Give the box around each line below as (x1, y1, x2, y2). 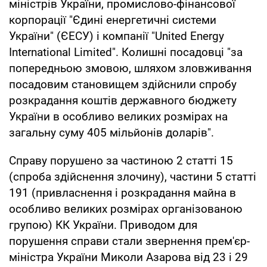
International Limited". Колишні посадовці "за (9, 45, 243, 59)
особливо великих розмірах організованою (9, 201, 243, 216)
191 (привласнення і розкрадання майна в (9, 185, 236, 200)
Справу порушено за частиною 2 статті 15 (9, 153, 233, 167)
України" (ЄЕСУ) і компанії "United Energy (9, 29, 224, 43)
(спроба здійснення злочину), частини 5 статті (9, 169, 256, 184)
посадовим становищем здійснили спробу (9, 77, 237, 91)
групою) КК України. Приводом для (9, 218, 197, 232)
